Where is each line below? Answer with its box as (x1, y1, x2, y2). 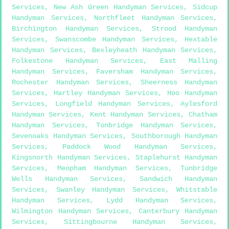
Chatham (189, 110, 218, 119)
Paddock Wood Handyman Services (62, 143, 213, 151)
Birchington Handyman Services (12, 25, 139, 33)
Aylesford (180, 100, 217, 108)
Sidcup (193, 3, 218, 12)
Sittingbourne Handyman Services (64, 218, 213, 226)
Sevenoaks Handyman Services (12, 132, 123, 141)
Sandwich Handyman (139, 175, 217, 184)
